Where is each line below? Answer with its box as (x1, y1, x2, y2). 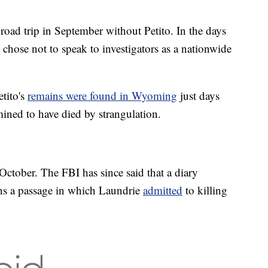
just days (177, 88, 220, 103)
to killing (182, 182, 227, 198)
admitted (143, 182, 182, 198)
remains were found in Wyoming (28, 88, 177, 103)
